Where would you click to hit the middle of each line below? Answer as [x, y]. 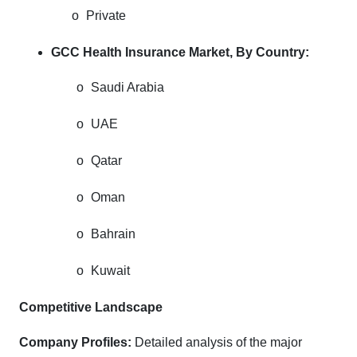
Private [106, 15]
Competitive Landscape [91, 307]
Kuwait [110, 270]
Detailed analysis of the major [217, 342]
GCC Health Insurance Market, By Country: [180, 52]
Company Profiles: [75, 342]
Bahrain [113, 233]
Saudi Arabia [127, 87]
